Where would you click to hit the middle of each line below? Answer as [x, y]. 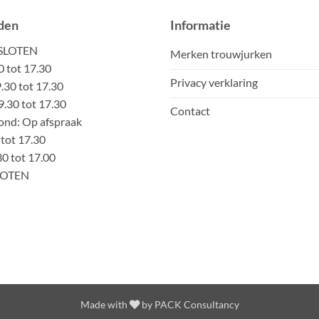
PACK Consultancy [197, 305]
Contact [190, 110]
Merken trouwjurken [221, 53]
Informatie [200, 25]
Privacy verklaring [214, 82]
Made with [105, 305]
